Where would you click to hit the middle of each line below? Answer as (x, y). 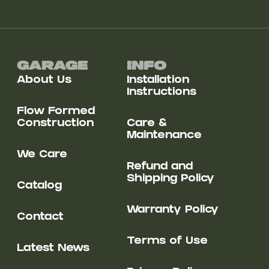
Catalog (39, 187)
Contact (40, 218)
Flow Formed (56, 112)
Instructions (162, 93)
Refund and (160, 168)
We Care (42, 156)
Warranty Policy (173, 211)
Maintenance (165, 136)
